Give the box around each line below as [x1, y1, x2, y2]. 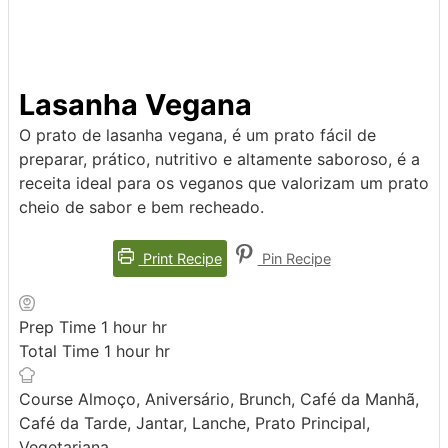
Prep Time [19, 317, 101, 338]
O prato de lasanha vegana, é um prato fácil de [19, 125, 376, 146]
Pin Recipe [257, 250, 331, 268]
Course [19, 389, 78, 410]
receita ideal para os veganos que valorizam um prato [19, 173, 429, 194]
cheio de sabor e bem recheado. [19, 197, 264, 218]
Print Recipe [138, 250, 222, 268]
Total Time [19, 341, 104, 362]
